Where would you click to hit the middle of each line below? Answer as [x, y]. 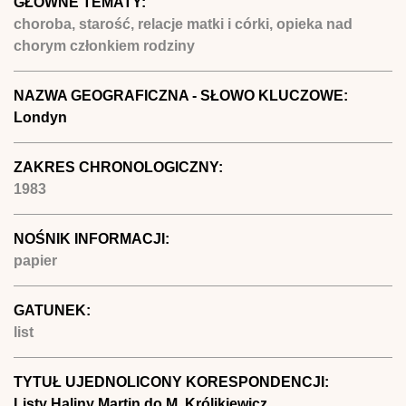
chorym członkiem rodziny [104, 45]
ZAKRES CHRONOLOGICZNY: [120, 167]
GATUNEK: [54, 310]
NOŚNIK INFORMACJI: [93, 238]
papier [35, 260]
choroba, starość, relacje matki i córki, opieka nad [183, 24]
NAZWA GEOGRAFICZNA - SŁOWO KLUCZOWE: [183, 95]
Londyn [40, 117]
